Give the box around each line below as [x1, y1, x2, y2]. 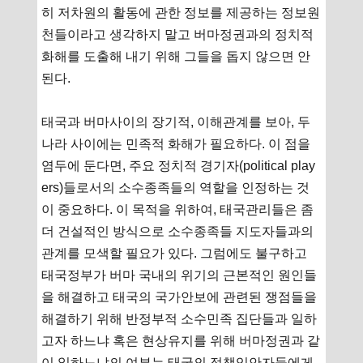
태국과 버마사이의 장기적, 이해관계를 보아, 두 [41, 114, 311, 129]
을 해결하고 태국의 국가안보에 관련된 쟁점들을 [41, 289, 318, 304]
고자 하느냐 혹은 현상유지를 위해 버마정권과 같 [41, 333, 321, 348]
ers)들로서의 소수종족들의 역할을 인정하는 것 [41, 180, 310, 194]
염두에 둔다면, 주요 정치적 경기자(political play [41, 158, 316, 173]
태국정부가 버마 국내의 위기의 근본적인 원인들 [41, 267, 318, 282]
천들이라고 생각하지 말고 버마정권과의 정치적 [41, 27, 314, 41]
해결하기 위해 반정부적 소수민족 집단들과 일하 [41, 311, 318, 326]
